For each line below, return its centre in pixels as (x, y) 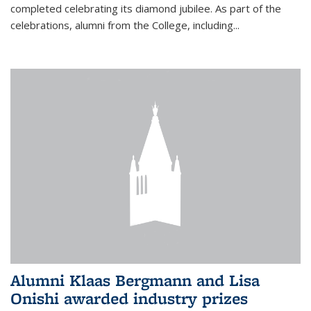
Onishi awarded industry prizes (129, 299)
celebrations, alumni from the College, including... (125, 25)
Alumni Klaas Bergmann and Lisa (135, 280)
